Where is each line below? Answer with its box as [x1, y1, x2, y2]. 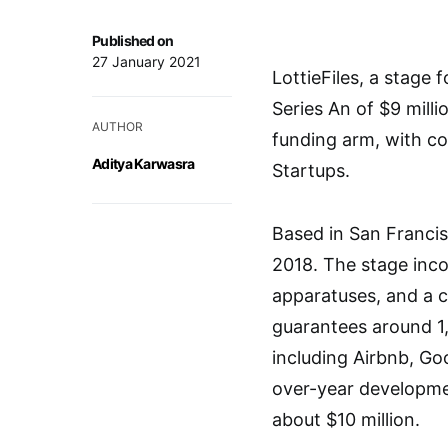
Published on [92, 32, 174, 50]
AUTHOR [92, 119, 143, 135]
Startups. [272, 160, 350, 182]
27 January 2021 [92, 53, 201, 71]
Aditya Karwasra [92, 155, 195, 173]
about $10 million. [272, 409, 420, 431]
